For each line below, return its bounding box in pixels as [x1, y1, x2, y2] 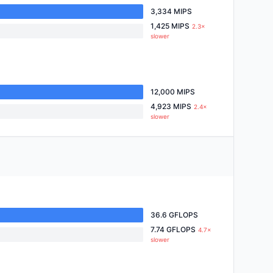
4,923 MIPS [151, 102, 191, 111]
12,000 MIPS [151, 87, 195, 96]
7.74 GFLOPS [151, 225, 196, 234]
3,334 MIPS [151, 7, 192, 16]
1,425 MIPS [151, 21, 190, 30]
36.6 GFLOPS [151, 210, 198, 219]
